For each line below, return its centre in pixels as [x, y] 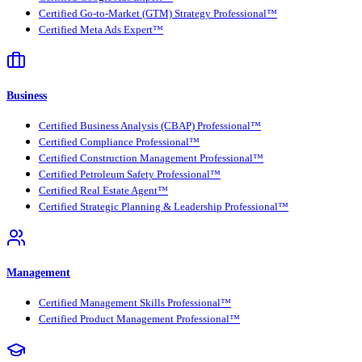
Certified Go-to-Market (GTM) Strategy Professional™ [158, 13]
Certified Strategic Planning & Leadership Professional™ [164, 207]
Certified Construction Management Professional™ [151, 158]
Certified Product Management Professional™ [139, 320]
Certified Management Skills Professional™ [135, 303]
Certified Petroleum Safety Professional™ [130, 175]
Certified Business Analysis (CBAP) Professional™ [150, 126]
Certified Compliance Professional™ [119, 142]
